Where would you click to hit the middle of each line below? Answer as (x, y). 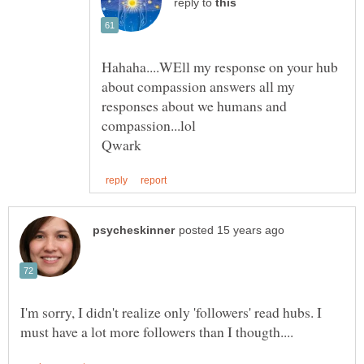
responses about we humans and (194, 105)
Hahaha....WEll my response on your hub (220, 66)
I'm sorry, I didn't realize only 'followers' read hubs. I (171, 312)
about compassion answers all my (198, 86)
